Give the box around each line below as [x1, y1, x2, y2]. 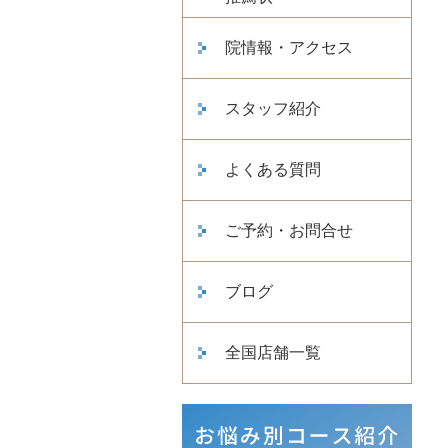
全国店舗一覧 [225, 344, 321, 361]
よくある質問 [225, 161, 321, 178]
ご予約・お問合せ [225, 222, 353, 239]
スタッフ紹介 [225, 100, 321, 117]
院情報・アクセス [225, 39, 353, 56]
